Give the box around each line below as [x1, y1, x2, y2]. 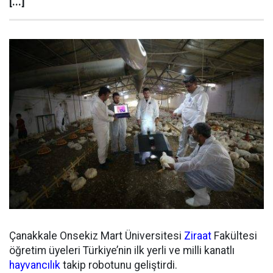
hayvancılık [9, 258, 60, 271]
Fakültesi [211, 229, 257, 242]
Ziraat [184, 229, 211, 242]
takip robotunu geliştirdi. [60, 258, 177, 271]
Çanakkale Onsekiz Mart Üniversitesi [9, 229, 184, 242]
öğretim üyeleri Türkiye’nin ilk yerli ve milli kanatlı [9, 244, 235, 257]
